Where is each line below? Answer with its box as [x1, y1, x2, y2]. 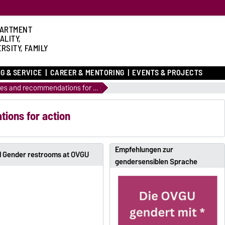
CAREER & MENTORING [50, 66, 125, 80]
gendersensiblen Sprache [115, 155, 197, 168]
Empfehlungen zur [115, 143, 173, 156]
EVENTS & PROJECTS [132, 66, 203, 80]
